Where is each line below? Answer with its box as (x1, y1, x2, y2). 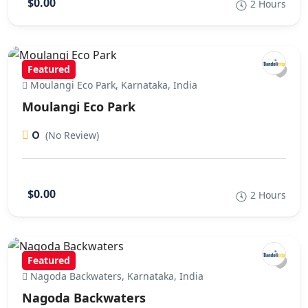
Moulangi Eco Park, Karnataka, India (27, 78, 197, 91)
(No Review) (45, 129, 99, 142)
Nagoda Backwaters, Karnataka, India (27, 269, 203, 283)
